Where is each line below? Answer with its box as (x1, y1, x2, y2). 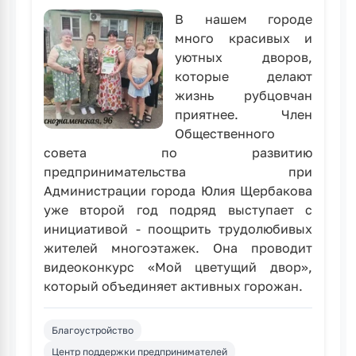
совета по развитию (44, 145, 312, 161)
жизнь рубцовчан (175, 87, 312, 103)
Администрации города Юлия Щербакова (44, 183, 312, 199)
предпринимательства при (44, 164, 312, 180)
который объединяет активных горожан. (44, 278, 303, 294)
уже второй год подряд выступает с (44, 202, 312, 218)
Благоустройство (52, 324, 133, 336)
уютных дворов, (175, 49, 312, 65)
